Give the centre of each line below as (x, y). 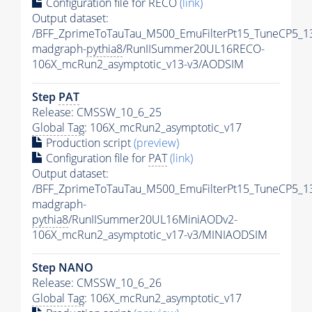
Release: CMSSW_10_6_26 (97, 283)
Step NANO (63, 268)
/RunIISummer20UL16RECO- (194, 49)
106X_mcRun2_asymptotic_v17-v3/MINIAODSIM (150, 235)
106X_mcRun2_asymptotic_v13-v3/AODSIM (138, 64)
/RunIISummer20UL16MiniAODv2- (153, 220)
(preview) (156, 143)
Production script (88, 143)
